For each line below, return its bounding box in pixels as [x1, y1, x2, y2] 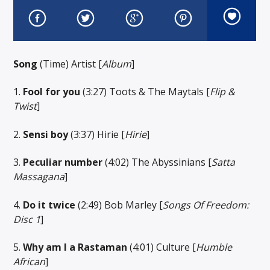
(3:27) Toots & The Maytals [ [80, 85, 210, 99]
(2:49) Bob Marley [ [75, 198, 163, 212]
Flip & [210, 85, 236, 99]
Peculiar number [23, 155, 103, 169]
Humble [196, 240, 233, 254]
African [13, 254, 46, 268]
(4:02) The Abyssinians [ [102, 155, 212, 169]
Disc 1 [13, 212, 41, 226]
